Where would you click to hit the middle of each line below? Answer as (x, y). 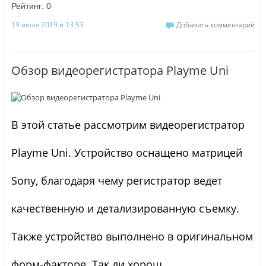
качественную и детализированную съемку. (125, 208)
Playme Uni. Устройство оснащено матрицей (126, 152)
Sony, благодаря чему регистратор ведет (116, 180)
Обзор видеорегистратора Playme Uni (120, 71)
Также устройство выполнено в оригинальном (132, 236)
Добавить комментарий (216, 25)
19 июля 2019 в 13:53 (47, 25)
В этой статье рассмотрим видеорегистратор (128, 124)
